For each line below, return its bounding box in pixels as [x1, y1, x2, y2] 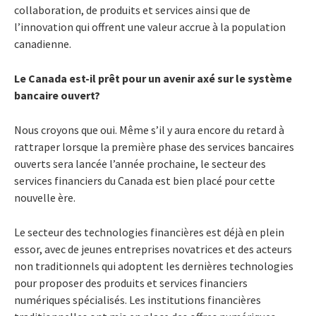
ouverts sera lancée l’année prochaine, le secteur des [14, 156, 266, 171]
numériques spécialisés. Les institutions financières [14, 292, 261, 307]
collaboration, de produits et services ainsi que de [14, 2, 250, 17]
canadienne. [14, 36, 71, 51]
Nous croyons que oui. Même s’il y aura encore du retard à [14, 122, 284, 137]
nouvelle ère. [14, 190, 75, 205]
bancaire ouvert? [14, 87, 100, 102]
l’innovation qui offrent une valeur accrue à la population [14, 19, 286, 34]
